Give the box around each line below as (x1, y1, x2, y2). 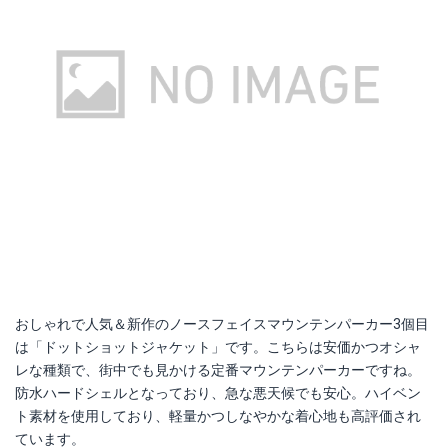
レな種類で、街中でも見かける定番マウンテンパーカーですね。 (15, 362, 421, 379)
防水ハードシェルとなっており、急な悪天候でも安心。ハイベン (15, 385, 421, 402)
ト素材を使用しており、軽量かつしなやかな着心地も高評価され (15, 408, 421, 425)
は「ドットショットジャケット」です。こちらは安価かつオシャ (15, 339, 421, 356)
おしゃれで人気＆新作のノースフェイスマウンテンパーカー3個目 (15, 316, 429, 333)
